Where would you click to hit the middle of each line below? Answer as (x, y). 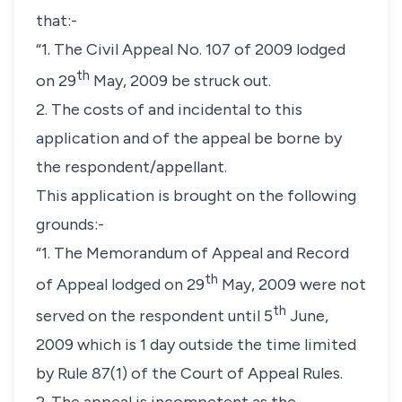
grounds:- (70, 224)
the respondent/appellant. (131, 167)
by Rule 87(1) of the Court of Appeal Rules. (189, 373)
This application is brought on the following (196, 196)
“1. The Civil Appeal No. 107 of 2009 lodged (191, 49)
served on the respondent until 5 (154, 316)
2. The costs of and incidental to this (169, 109)
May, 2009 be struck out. (180, 81)
